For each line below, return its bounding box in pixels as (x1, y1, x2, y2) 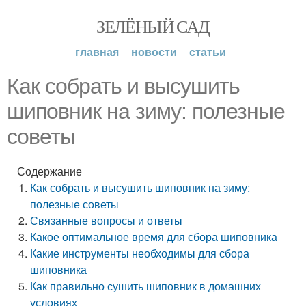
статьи (189, 44, 226, 59)
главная (74, 44, 119, 59)
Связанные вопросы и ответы (30, 212, 183, 228)
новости (130, 44, 177, 59)
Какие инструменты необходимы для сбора (30, 245, 250, 261)
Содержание (17, 163, 82, 179)
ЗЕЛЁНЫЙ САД (96, 14, 210, 38)
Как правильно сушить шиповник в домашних (30, 278, 262, 294)
